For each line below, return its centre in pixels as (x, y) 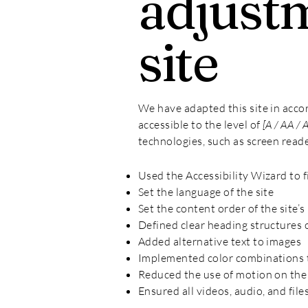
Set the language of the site (207, 192)
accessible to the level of (199, 124)
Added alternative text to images (220, 241)
